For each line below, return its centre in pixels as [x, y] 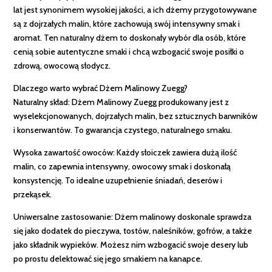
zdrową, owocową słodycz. [62, 66]
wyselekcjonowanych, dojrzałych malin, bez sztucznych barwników [136, 116]
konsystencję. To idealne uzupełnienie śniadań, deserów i [118, 181]
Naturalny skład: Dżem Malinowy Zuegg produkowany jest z [121, 102]
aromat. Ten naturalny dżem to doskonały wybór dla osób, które [130, 38]
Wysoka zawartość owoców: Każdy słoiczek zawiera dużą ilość [125, 153]
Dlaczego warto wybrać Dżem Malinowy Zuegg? [101, 88]
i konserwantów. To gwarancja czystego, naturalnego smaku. [123, 130]
